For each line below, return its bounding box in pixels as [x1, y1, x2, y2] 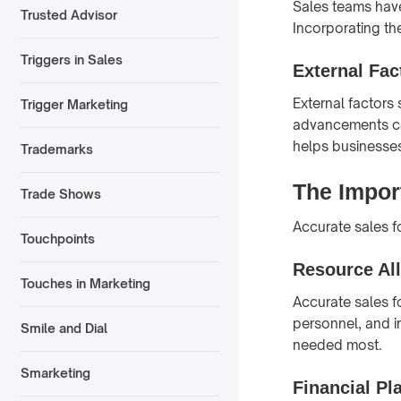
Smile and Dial [20, 320, 107, 337]
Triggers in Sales [20, 52, 123, 68]
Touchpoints [20, 231, 95, 247]
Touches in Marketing [20, 276, 150, 292]
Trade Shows [20, 186, 101, 202]
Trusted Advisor [20, 7, 117, 23]
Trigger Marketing [20, 97, 128, 113]
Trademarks [20, 141, 93, 158]
